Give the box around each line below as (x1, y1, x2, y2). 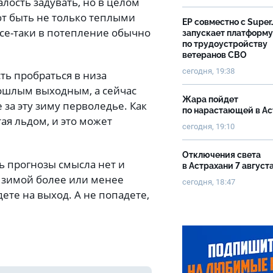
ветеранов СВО (182, 50, 247, 60)
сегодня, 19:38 (182, 66, 235, 76)
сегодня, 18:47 (182, 177, 235, 186)
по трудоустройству (182, 39, 268, 49)
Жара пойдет (182, 94, 238, 104)
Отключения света (182, 150, 261, 160)
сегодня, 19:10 (182, 122, 235, 131)
